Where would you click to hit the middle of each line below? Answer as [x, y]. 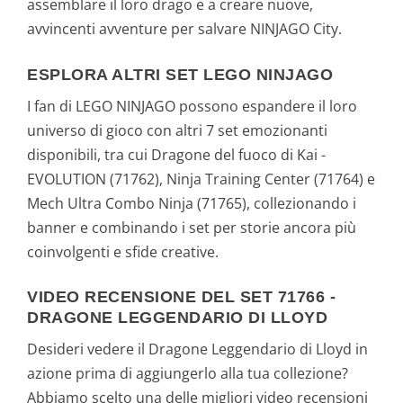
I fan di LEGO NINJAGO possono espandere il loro [192, 106]
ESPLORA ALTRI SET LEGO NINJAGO [180, 74]
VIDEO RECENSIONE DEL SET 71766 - [181, 297]
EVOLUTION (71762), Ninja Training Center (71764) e [201, 179]
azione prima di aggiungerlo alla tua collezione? [188, 374]
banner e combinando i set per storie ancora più [192, 227]
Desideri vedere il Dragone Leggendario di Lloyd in [197, 349]
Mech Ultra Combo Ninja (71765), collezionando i [192, 203]
